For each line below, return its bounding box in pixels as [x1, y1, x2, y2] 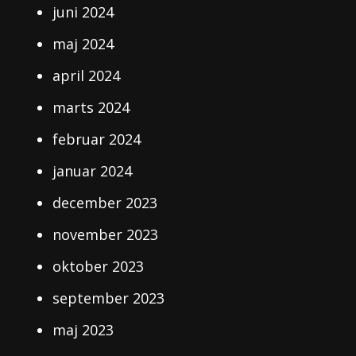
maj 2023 [52, 320, 114, 340]
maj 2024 [52, 34, 114, 54]
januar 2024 [52, 161, 133, 181]
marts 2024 [52, 98, 130, 118]
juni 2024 [52, 2, 114, 22]
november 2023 [52, 225, 159, 245]
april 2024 [52, 66, 121, 86]
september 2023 [52, 288, 165, 308]
